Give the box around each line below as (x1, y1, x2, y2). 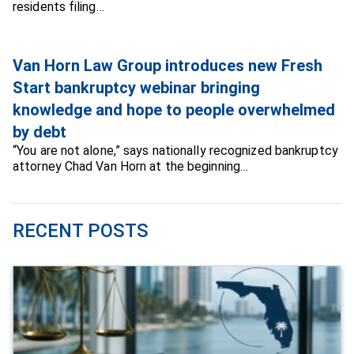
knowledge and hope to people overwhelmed (13, 100, 335, 119)
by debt (13, 122, 66, 141)
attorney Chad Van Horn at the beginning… (13, 158, 249, 174)
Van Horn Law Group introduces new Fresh (13, 55, 322, 75)
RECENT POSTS (13, 219, 149, 242)
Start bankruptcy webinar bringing (13, 77, 260, 97)
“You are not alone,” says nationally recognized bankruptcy (13, 142, 338, 158)
